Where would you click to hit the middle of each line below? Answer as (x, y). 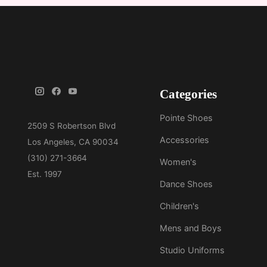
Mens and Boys (191, 228)
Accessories (185, 140)
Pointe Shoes (187, 118)
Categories (189, 94)
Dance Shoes (187, 184)
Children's (180, 206)
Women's (178, 162)
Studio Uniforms (193, 250)
